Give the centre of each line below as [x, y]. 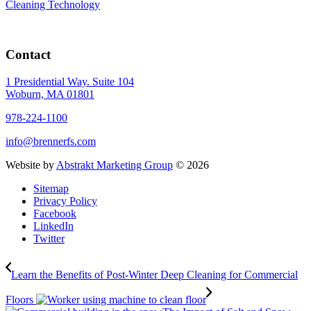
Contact [28, 55]
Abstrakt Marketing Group [115, 165]
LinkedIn [53, 226]
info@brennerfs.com [51, 142]
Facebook [55, 214]
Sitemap [51, 189]
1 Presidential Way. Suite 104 [70, 82]
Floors [21, 300]
